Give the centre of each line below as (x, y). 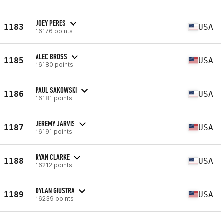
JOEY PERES (51, 23)
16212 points (54, 165)
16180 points (54, 64)
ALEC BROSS (51, 56)
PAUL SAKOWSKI (56, 90)
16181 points (54, 98)
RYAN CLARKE (53, 157)
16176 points (54, 31)
